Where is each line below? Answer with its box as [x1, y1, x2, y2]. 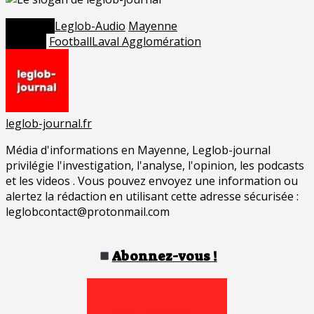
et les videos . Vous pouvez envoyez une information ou [6, 173, 298, 189]
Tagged [6, 34, 46, 50]
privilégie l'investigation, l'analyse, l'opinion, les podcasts [6, 158, 304, 174]
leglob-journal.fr [6, 116, 92, 132]
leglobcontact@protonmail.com [6, 204, 170, 220]
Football [49, 34, 92, 50]
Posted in [6, 18, 55, 34]
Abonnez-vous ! [111, 248, 217, 266]
